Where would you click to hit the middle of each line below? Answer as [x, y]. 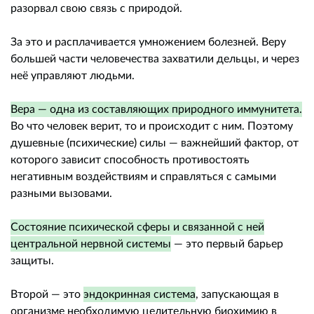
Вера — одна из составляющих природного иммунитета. [156, 109]
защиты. [32, 260]
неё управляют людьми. [73, 75]
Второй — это [47, 294]
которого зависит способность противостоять [130, 159]
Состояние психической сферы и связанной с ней [137, 226]
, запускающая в [237, 294]
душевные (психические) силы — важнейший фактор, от [155, 142]
